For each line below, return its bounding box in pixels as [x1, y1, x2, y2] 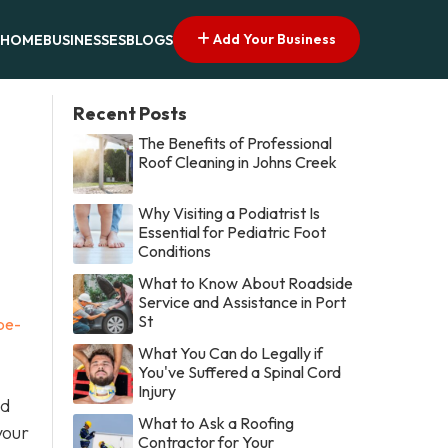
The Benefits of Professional [138, 132, 333, 153]
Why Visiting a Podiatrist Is [138, 202, 321, 223]
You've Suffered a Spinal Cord [138, 361, 342, 382]
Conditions [138, 240, 212, 261]
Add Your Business [210, 29, 336, 48]
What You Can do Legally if [138, 342, 324, 363]
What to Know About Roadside [138, 272, 354, 293]
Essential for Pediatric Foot [138, 221, 327, 242]
